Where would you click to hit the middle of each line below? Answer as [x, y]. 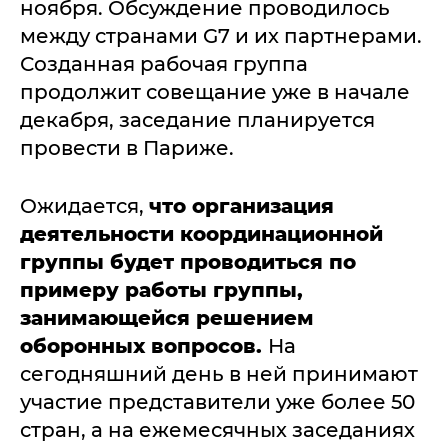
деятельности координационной [201, 234]
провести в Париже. [127, 148]
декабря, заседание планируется [197, 120]
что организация [241, 206]
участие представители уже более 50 [217, 402]
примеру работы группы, [161, 290]
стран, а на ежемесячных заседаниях [217, 430]
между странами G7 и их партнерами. [221, 36]
